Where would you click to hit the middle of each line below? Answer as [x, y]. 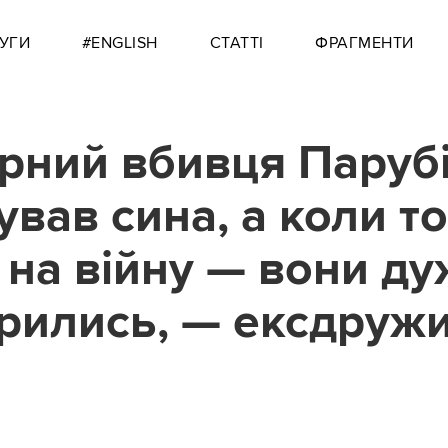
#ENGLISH [119, 43]
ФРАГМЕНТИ [364, 43]
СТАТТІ [236, 43]
